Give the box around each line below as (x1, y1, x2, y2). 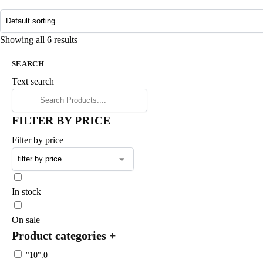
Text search (12, 76, 54, 86)
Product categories (12, 228, 109, 242)
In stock (12, 186, 41, 197)
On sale (12, 214, 40, 225)
